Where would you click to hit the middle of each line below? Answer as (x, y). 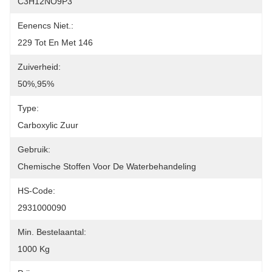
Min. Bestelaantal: (52, 232)
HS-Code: (36, 191)
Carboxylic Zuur (48, 125)
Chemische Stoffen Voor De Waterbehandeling (107, 166)
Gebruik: (34, 149)
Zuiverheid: (39, 67)
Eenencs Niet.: (46, 25)
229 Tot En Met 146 (55, 42)
